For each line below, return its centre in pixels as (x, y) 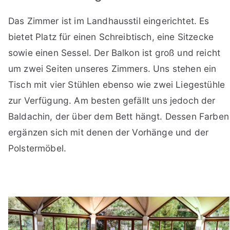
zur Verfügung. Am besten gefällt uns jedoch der (112, 100)
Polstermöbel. (37, 148)
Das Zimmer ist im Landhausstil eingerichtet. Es (109, 21)
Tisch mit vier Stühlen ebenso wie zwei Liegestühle (117, 84)
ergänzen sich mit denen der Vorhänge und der (109, 132)
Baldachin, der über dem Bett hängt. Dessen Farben (119, 116)
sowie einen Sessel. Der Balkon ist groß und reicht (114, 52)
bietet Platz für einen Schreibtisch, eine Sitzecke (111, 36)
